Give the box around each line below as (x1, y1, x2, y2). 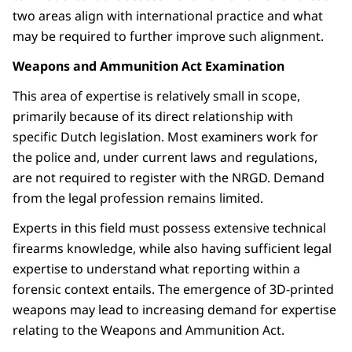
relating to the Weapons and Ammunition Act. (13, 321, 284, 339)
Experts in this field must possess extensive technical (13, 219, 326, 237)
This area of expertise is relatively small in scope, (13, 87, 300, 105)
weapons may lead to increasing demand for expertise (13, 301, 336, 319)
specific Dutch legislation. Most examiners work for (13, 128, 318, 146)
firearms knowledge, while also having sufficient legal (13, 240, 332, 258)
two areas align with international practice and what (13, 7, 323, 25)
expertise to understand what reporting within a (13, 260, 300, 278)
